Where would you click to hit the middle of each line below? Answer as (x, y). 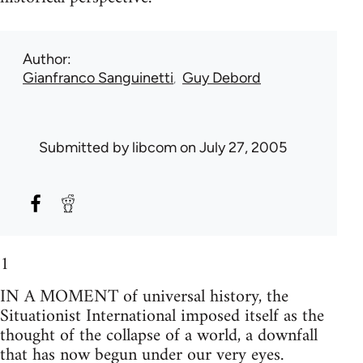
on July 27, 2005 (232, 147)
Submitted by (85, 147)
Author (45, 59)
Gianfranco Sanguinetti (98, 78)
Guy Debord (222, 78)
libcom (154, 147)
